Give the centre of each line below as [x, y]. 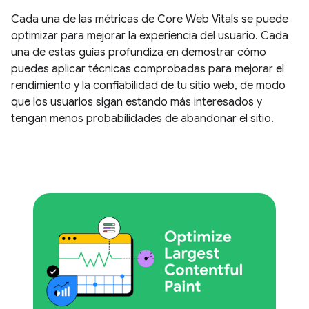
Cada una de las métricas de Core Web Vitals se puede [150, 19]
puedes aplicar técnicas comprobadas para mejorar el [148, 69]
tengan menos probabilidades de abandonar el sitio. [142, 118]
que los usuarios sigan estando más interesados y [137, 102]
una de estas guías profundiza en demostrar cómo [139, 52]
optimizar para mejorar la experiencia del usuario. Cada [150, 36]
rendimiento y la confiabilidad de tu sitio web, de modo [148, 85]
